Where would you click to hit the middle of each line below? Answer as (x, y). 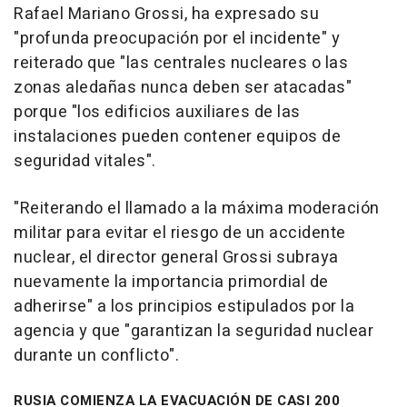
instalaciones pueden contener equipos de (177, 137)
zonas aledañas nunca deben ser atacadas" (183, 88)
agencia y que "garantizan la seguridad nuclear (194, 331)
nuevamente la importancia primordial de (171, 282)
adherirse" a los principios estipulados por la (184, 307)
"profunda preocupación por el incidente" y (177, 39)
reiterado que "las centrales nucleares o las (181, 63)
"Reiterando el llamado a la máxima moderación (197, 208)
